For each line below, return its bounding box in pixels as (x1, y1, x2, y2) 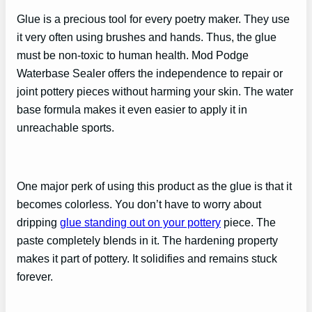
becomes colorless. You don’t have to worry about (17, 198, 261, 211)
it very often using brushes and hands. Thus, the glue (17, 30, 276, 43)
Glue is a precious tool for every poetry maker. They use (17, 12, 290, 25)
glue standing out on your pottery (60, 216, 221, 229)
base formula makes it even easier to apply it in (17, 102, 247, 116)
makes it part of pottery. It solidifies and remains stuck (17, 252, 277, 265)
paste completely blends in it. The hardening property (17, 234, 278, 247)
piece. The (221, 216, 276, 229)
